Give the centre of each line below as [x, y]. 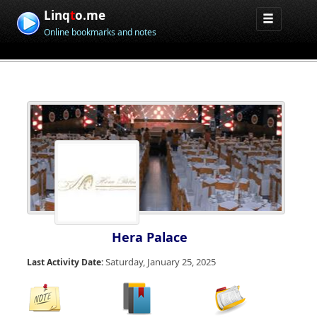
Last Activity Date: [66, 262]
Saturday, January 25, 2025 [161, 262]
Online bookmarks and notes [100, 32]
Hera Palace [150, 237]
